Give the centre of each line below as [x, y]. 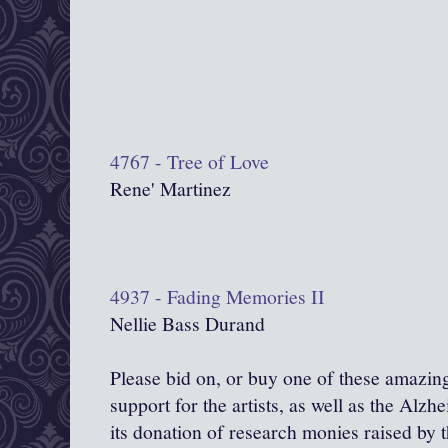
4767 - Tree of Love [189, 162]
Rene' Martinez [170, 189]
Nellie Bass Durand [187, 324]
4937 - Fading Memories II [217, 297]
